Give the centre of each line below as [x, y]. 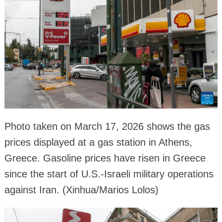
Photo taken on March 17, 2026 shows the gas [107, 127]
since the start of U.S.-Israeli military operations [109, 174]
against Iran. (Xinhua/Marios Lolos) [81, 190]
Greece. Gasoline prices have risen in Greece [105, 158]
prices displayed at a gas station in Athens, [98, 142]
